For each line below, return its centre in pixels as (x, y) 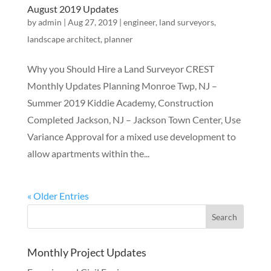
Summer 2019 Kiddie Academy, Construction (120, 103)
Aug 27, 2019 (92, 22)
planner (118, 39)
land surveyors (186, 22)
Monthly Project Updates (87, 252)
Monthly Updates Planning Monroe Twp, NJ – (122, 86)
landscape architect (64, 39)
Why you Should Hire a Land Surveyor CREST (120, 69)
